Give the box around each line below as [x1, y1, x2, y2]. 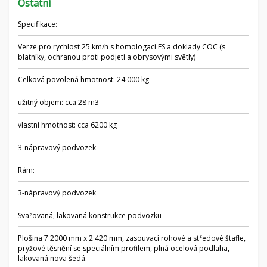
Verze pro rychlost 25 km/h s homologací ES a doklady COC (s [18, 42, 225, 52]
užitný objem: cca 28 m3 [18, 97, 99, 107]
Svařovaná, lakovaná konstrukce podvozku [18, 210, 162, 221]
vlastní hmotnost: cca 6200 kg [18, 120, 117, 130]
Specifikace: [18, 19, 57, 29]
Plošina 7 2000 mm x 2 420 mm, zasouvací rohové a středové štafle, [18, 233, 246, 243]
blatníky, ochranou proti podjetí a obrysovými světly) [18, 52, 195, 62]
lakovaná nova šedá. [18, 253, 87, 263]
